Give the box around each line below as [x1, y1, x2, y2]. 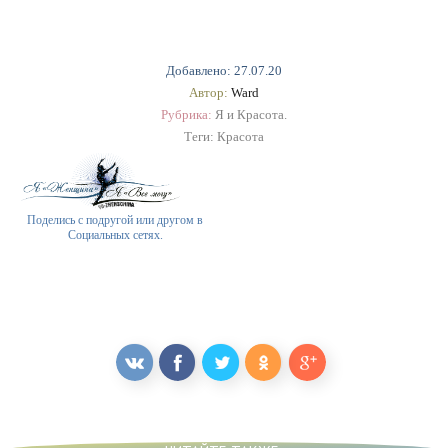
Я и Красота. [215, 107, 287, 122]
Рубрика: [161, 107, 215, 122]
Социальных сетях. [67, 228, 163, 242]
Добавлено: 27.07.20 [166, 63, 282, 78]
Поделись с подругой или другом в [27, 213, 203, 227]
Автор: [189, 85, 231, 100]
